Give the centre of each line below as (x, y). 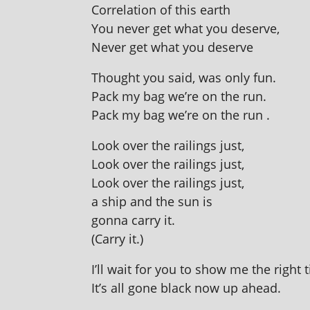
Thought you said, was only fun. (184, 77)
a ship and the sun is (152, 201)
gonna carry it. (133, 220)
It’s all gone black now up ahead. (186, 288)
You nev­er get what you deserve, (185, 28)
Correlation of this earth (161, 10)
